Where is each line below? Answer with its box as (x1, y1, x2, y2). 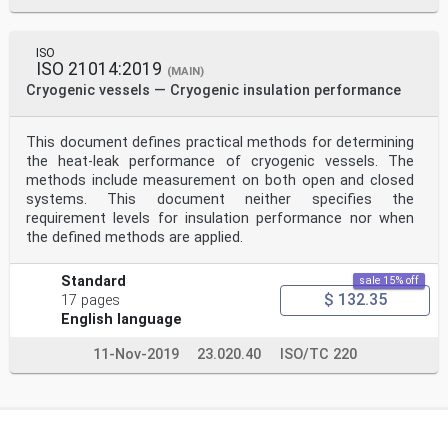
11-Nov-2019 (93, 345, 179, 363)
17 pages (61, 291, 121, 309)
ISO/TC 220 (279, 345, 357, 363)
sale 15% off (359, 273, 419, 287)
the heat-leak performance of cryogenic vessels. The (26, 152, 414, 170)
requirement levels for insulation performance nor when (26, 209, 414, 227)
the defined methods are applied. (26, 228, 243, 246)
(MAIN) (167, 64, 204, 78)
